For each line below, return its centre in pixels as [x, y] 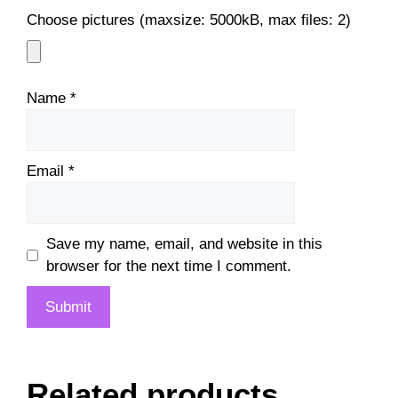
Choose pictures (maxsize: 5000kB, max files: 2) [189, 20]
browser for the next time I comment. [168, 266]
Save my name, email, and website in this [184, 244]
